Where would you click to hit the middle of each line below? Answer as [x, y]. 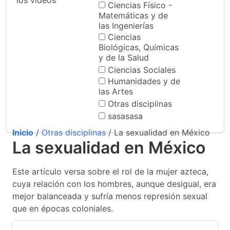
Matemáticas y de [133, 15]
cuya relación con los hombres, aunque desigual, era [114, 184]
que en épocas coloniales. [63, 208]
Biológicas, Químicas [139, 47]
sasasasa [125, 116]
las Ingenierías [126, 26]
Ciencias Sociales [142, 70]
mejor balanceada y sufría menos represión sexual [110, 196]
